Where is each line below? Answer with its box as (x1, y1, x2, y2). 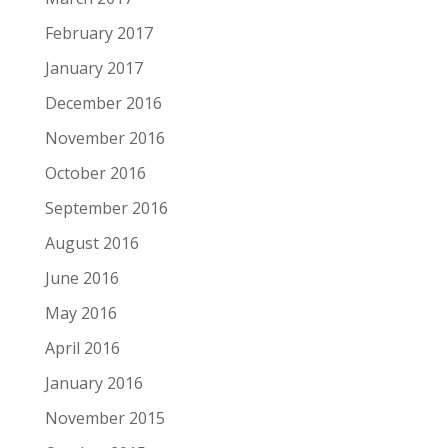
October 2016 (44, 162, 146, 185)
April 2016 (44, 337, 120, 360)
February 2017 (44, 22, 153, 45)
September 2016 (44, 197, 168, 220)
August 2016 (44, 232, 139, 255)
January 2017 (44, 57, 143, 80)
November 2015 (44, 407, 165, 430)
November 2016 (44, 127, 165, 150)
